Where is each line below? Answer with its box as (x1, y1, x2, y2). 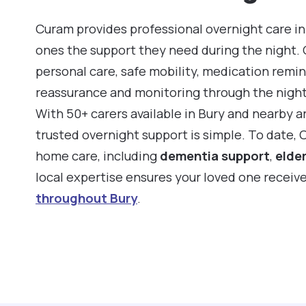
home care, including (36, 147, 160, 165)
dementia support (160, 147, 270, 165)
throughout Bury (36, 189, 137, 207)
